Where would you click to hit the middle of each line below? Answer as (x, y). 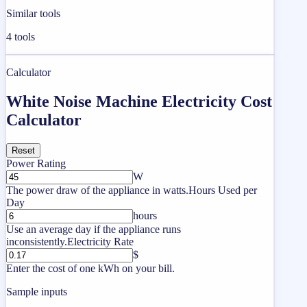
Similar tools (33, 13)
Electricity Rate (100, 241)
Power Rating (36, 163)
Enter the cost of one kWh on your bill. (90, 268)
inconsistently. (37, 241)
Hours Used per (223, 190)
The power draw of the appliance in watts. (97, 190)
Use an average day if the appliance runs (94, 229)
